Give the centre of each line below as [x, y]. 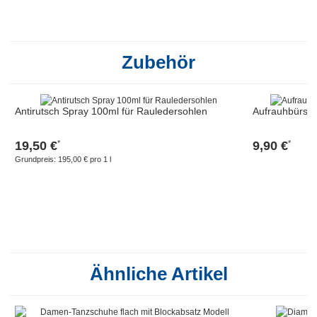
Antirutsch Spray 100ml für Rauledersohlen [111, 111]
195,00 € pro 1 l [85, 159]
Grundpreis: [35, 159]
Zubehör [158, 62]
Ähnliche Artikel [158, 273]
